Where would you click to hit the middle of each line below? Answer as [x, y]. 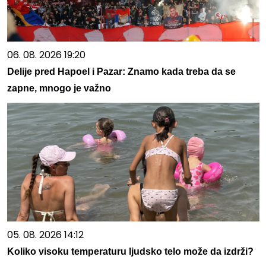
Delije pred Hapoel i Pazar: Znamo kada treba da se [121, 71]
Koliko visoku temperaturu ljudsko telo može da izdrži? [130, 251]
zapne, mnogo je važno [59, 88]
